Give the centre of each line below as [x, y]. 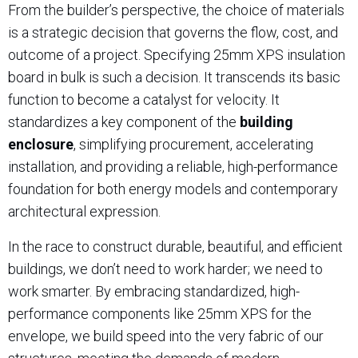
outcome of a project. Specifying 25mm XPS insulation [177, 55]
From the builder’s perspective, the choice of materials [176, 10]
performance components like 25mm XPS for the [160, 314]
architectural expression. [84, 211]
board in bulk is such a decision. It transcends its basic [174, 77]
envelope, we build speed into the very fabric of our [166, 336]
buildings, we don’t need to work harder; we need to [165, 269]
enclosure [41, 144]
